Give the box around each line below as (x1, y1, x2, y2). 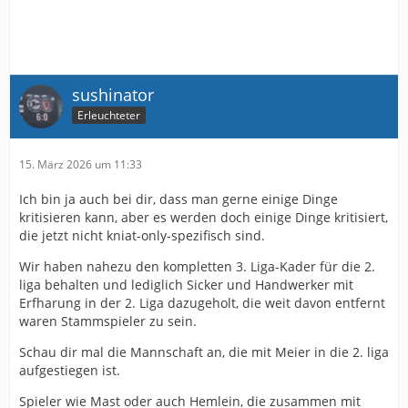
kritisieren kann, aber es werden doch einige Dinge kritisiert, (19, 208, 388, 226)
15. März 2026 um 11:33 (19, 156, 142, 172)
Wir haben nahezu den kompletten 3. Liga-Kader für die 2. (19, 257, 375, 275)
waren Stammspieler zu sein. (19, 311, 197, 330)
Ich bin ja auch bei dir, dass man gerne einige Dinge (19, 189, 338, 208)
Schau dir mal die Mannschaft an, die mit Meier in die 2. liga (19, 342, 389, 361)
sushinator (72, 83, 154, 106)
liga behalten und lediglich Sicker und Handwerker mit (19, 275, 353, 293)
